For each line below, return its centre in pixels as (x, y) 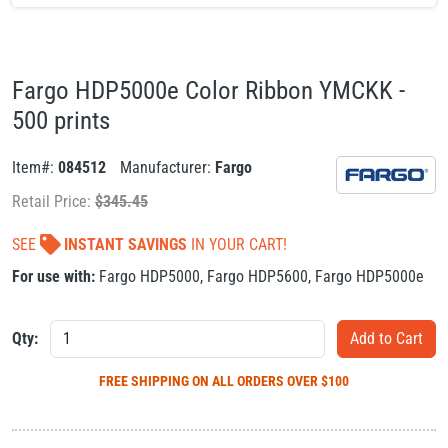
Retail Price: (53, 201)
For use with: (53, 276)
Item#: (35, 167)
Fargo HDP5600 (257, 276)
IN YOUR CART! (237, 244)
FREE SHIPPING (145, 380)
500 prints (61, 120)
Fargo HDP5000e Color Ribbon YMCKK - (208, 90)
